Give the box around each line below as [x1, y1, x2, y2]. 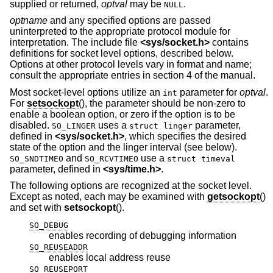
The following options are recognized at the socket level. [10, 180, 252, 191]
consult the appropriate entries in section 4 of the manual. [10, 70, 255, 81]
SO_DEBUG [29, 220, 68, 230]
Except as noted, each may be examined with [10, 191, 207, 202]
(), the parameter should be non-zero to [79, 97, 246, 108]
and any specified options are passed [48, 15, 211, 26]
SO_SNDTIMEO [10, 154, 63, 163]
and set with [10, 202, 64, 213]
